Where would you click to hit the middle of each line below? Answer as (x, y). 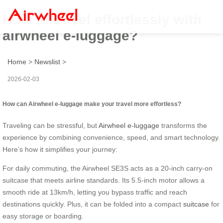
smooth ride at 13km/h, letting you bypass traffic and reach (95, 192)
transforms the (183, 125)
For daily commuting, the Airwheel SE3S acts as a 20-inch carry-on (108, 168)
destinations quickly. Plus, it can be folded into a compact (93, 204)
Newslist (47, 61)
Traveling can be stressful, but (51, 125)
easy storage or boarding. (43, 216)
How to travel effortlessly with (102, 19)
